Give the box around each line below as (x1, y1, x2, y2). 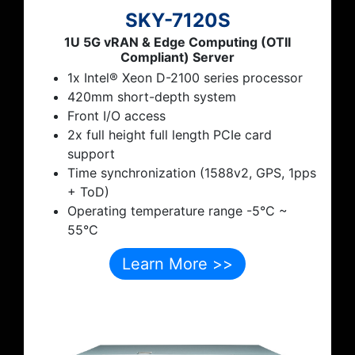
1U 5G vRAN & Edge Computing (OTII (64, 34, 291, 51)
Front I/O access (67, 108, 166, 124)
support (67, 146, 115, 162)
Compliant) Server (120, 49, 235, 66)
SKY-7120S (124, 9, 231, 32)
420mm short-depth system (67, 89, 236, 105)
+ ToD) (67, 184, 109, 200)
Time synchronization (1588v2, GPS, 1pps (67, 165, 316, 181)
